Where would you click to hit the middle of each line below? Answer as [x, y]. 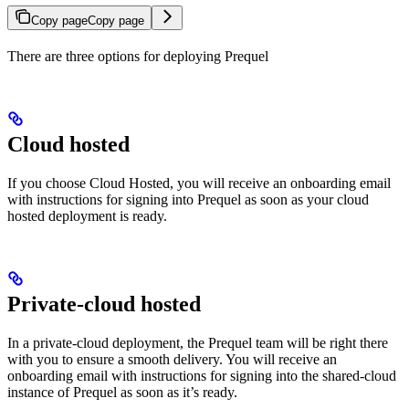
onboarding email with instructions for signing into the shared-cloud [202, 375]
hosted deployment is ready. [87, 215]
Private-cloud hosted [104, 304]
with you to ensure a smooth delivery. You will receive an [172, 359]
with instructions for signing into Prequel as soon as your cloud [188, 199]
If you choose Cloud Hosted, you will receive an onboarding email [199, 183]
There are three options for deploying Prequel [138, 56]
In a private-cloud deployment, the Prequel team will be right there [198, 342]
